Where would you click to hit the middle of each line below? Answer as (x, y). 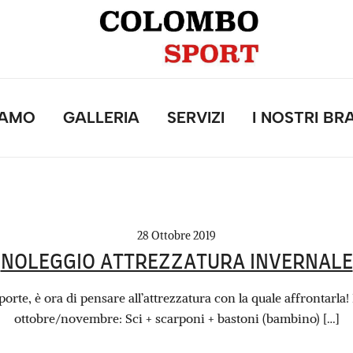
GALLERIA (101, 117)
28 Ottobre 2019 (176, 236)
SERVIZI (195, 117)
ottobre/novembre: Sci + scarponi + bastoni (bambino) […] (176, 318)
